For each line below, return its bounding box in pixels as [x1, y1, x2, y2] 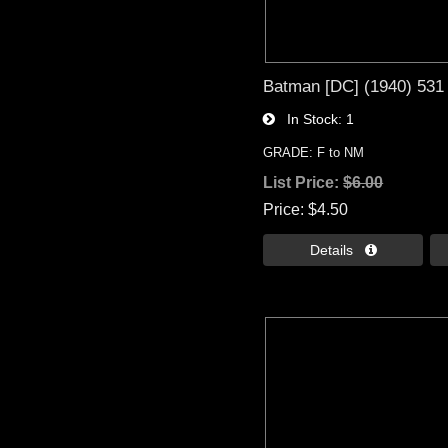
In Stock [275, 110, 339, 127]
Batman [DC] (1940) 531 [263, 75, 445, 96]
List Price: [263, 173, 344, 191]
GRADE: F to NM [263, 144, 365, 160]
